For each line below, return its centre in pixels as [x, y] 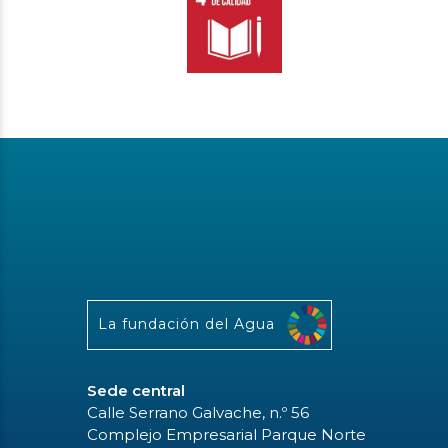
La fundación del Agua [186, 324]
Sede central [136, 391]
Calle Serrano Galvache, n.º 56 [198, 413]
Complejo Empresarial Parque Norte [226, 435]
